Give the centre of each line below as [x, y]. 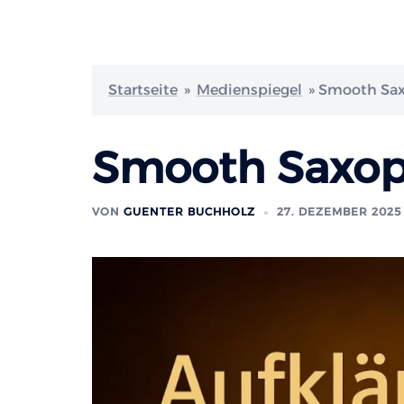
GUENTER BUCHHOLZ [189, 211]
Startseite [143, 90]
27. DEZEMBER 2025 [339, 211]
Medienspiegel [249, 90]
